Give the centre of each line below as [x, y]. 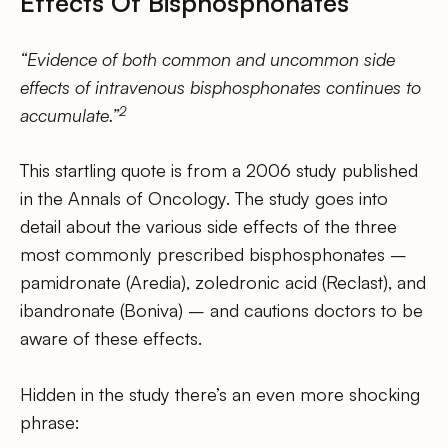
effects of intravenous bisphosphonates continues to [220, 87]
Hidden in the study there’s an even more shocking [220, 393]
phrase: [50, 421]
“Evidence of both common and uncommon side [207, 59]
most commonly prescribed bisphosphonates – [213, 254]
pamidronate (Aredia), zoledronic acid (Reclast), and [223, 282]
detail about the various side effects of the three [208, 226]
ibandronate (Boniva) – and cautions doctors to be [221, 310]
